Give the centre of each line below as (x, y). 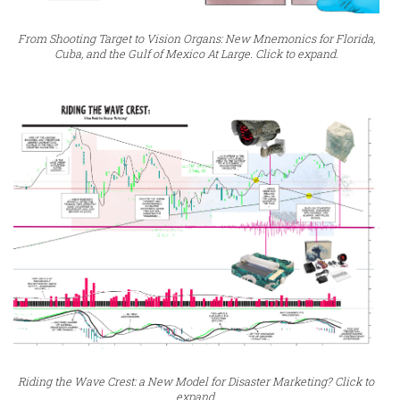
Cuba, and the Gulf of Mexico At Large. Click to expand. (196, 53)
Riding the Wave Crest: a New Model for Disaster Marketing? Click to (196, 381)
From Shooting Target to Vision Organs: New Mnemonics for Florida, (196, 38)
